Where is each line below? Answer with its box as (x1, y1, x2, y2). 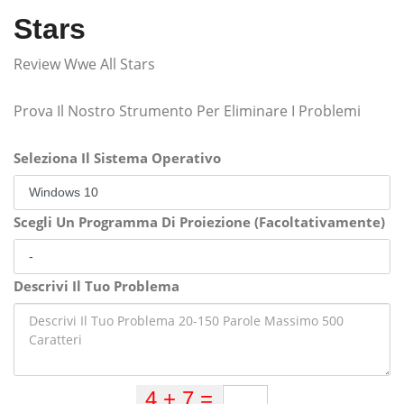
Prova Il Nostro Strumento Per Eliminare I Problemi (14, 101, 361, 122)
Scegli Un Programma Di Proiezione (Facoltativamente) (14, 213, 385, 232)
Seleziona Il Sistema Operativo (14, 149, 221, 168)
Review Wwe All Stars (14, 54, 155, 75)
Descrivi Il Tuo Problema (14, 277, 179, 296)
